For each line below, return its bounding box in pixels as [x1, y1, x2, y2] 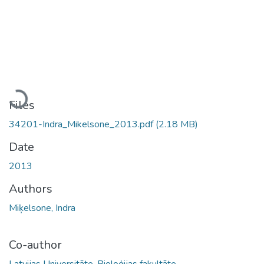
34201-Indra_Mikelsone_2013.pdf [9, 117, 156, 131]
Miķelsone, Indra [9, 201, 75, 214]
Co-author [9, 236, 62, 253]
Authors [9, 180, 52, 197]
